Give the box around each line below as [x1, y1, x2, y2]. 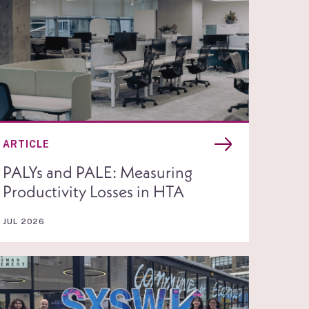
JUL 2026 [3, 217, 46, 227]
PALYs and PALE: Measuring [3, 161, 193, 183]
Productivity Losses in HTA [3, 181, 185, 202]
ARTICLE [3, 139, 50, 150]
